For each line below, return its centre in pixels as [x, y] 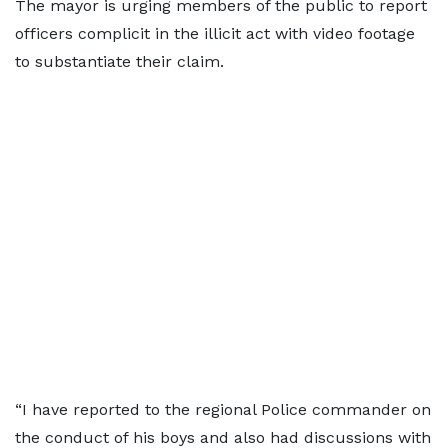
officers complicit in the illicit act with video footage [215, 33]
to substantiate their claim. [119, 61]
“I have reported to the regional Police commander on [223, 409]
